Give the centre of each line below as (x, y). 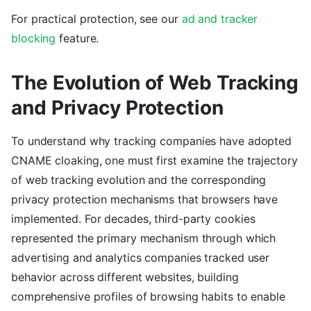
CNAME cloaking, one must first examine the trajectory (154, 161)
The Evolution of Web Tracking (155, 83)
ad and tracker (220, 19)
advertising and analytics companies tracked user (141, 258)
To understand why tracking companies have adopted (152, 141)
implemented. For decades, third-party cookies (133, 219)
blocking (34, 39)
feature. (77, 39)
